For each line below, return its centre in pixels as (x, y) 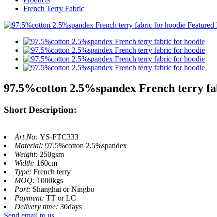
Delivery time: (37, 207)
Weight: (27, 155)
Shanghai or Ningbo (63, 189)
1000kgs (50, 181)
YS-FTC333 (59, 137)
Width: (25, 163)
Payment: (30, 198)
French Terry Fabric (54, 8)
